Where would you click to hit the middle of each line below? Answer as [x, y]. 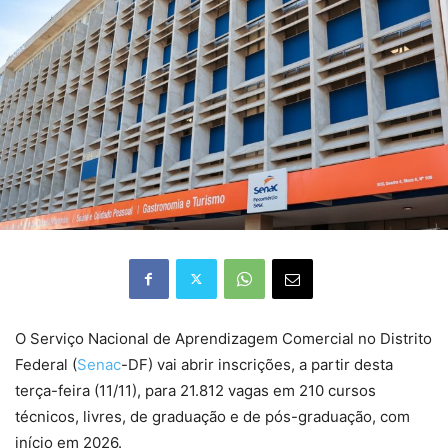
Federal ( [46, 364]
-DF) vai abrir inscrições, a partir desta [257, 364]
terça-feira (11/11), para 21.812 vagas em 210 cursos [195, 390]
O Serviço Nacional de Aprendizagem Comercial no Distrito [223, 338]
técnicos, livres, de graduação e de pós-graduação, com [212, 416]
